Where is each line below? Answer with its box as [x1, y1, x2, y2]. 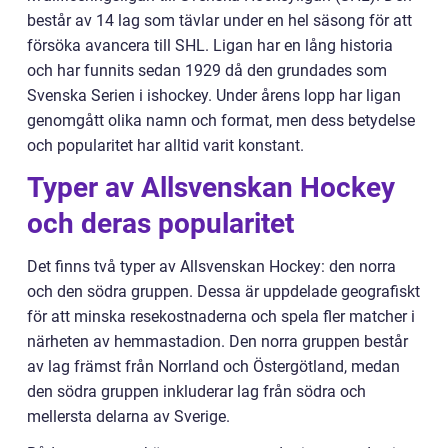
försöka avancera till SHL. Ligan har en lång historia [27, 36, 393, 56]
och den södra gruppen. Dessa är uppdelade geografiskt [27, 282, 420, 302]
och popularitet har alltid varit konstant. [27, 136, 304, 156]
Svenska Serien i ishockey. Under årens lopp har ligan [27, 86, 401, 106]
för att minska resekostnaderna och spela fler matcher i [27, 307, 415, 327]
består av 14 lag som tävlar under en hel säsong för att [27, 11, 412, 31]
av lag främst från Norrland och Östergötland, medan [27, 357, 400, 377]
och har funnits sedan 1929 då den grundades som [27, 61, 387, 81]
